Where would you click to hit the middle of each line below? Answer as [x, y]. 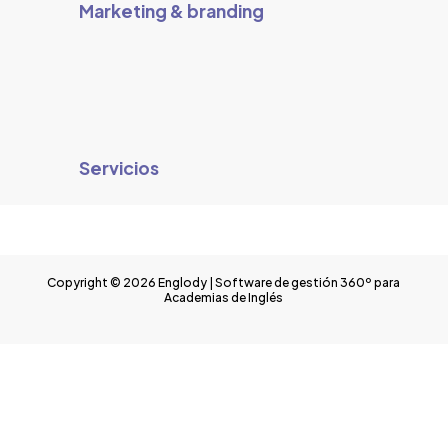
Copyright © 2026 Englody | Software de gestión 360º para [224, 282]
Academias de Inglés [224, 297]
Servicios [118, 168]
